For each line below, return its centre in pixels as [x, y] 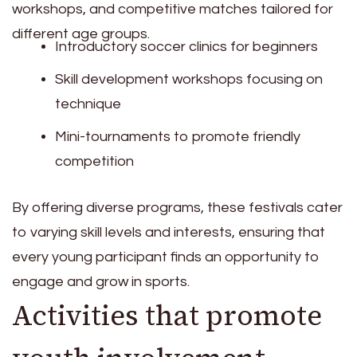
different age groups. [81, 33]
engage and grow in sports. [101, 281]
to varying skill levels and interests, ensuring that [169, 232]
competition [94, 161]
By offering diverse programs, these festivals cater [177, 207]
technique [88, 104]
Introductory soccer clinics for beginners [186, 46]
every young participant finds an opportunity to [166, 257]
